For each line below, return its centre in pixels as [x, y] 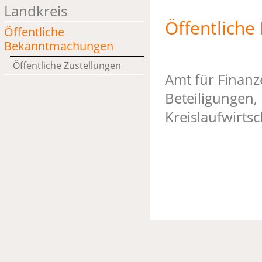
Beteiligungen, [211, 98]
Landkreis [36, 11]
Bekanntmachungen [59, 46]
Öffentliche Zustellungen [67, 65]
